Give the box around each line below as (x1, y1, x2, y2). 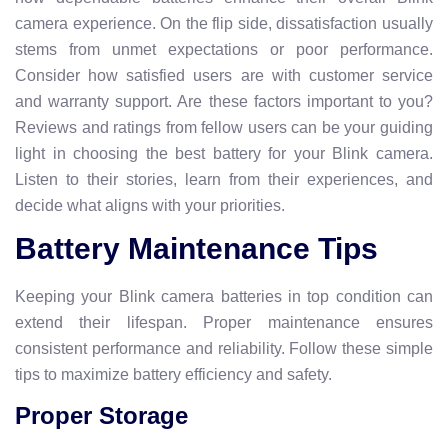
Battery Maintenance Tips (15, 231, 378, 265)
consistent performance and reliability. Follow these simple (15, 339, 433, 357)
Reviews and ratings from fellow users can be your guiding (15, 118, 433, 136)
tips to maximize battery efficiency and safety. (15, 365, 332, 383)
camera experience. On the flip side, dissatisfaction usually (15, 14, 433, 32)
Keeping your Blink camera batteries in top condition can (15, 287, 433, 305)
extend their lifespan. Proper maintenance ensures (15, 313, 433, 331)
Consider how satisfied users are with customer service (15, 66, 433, 84)
